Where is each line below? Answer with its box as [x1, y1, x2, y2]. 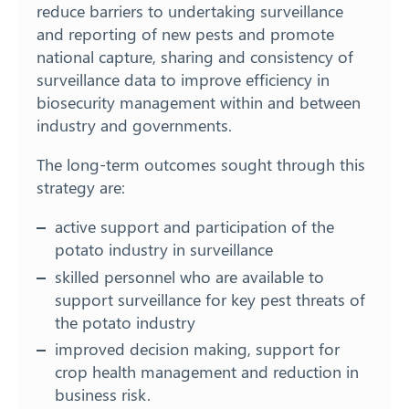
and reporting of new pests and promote [37, 23, 334, 46]
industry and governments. [37, 114, 232, 137]
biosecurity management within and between [37, 91, 361, 114]
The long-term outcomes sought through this [37, 153, 365, 176]
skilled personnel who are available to [55, 265, 324, 288]
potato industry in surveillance [55, 238, 273, 261]
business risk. [55, 383, 151, 406]
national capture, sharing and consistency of [37, 46, 353, 68]
